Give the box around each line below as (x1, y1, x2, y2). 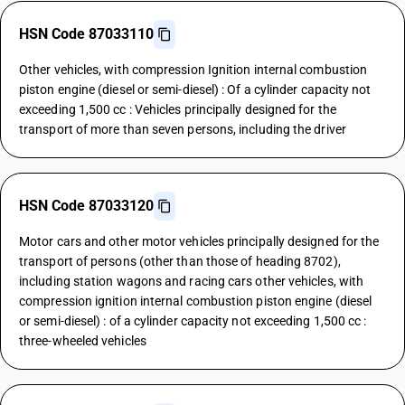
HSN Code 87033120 (19, 197, 154, 214)
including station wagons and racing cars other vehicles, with (19, 274, 364, 288)
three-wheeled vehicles (19, 334, 146, 348)
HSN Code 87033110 (19, 25, 154, 42)
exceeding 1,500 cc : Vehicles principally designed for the (19, 102, 336, 117)
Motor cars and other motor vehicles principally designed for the (19, 234, 380, 249)
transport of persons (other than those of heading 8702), (19, 254, 341, 268)
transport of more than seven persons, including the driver (19, 122, 346, 137)
